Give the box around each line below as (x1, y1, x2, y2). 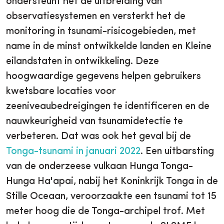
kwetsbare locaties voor (6, 86, 116, 96)
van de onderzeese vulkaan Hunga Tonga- (6, 161, 193, 171)
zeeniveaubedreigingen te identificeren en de (6, 101, 209, 111)
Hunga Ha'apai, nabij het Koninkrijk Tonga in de (6, 176, 218, 186)
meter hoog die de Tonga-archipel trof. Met (6, 206, 205, 216)
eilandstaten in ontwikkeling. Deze (6, 56, 159, 66)
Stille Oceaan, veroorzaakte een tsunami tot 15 (6, 191, 216, 201)
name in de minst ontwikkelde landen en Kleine (6, 41, 211, 51)
